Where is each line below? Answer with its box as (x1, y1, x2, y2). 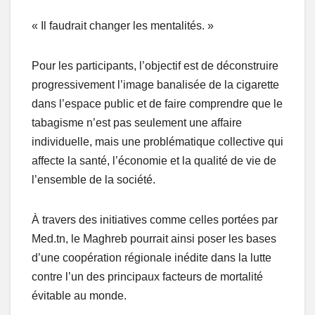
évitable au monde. (32, 289, 127, 302)
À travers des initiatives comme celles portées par (32, 213, 278, 226)
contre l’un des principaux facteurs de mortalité (32, 270, 263, 283)
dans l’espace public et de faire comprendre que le (32, 97, 283, 110)
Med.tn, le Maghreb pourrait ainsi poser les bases (32, 232, 276, 245)
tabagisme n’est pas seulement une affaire (32, 116, 242, 129)
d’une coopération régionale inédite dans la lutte (32, 251, 271, 264)
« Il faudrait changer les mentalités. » (32, 19, 214, 32)
